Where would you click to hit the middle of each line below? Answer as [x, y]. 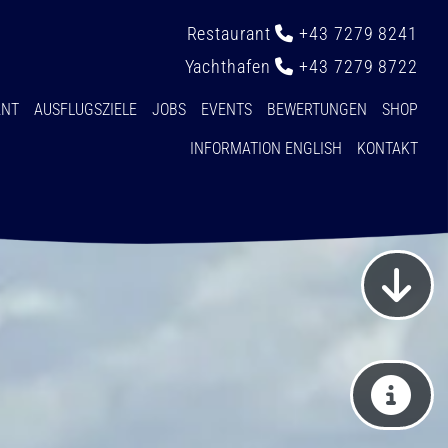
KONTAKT [387, 148]
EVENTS [226, 109]
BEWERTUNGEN [317, 109]
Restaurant [231, 33]
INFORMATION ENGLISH [266, 148]
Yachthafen [230, 66]
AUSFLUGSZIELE [85, 109]
